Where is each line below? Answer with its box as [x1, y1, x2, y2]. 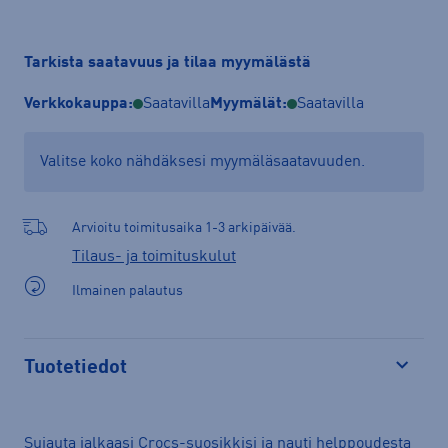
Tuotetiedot [24, 357, 127, 378]
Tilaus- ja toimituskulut [72, 248, 236, 265]
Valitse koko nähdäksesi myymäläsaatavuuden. [40, 153, 365, 170]
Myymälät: [210, 95, 287, 112]
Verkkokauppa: [24, 95, 133, 112]
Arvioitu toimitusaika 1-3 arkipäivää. [72, 220, 296, 235]
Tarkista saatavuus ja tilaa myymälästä [24, 55, 311, 72]
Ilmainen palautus [72, 283, 183, 298]
